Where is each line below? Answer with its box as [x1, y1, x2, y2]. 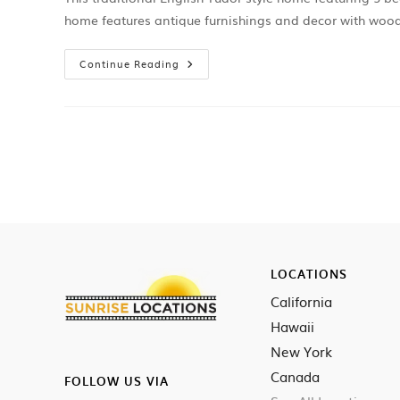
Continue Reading [79, 56, 179, 71]
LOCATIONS [271, 265, 347, 282]
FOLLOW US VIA [64, 371, 169, 389]
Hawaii [271, 316, 314, 337]
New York [271, 341, 332, 362]
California [271, 291, 332, 312]
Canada [271, 366, 320, 387]
